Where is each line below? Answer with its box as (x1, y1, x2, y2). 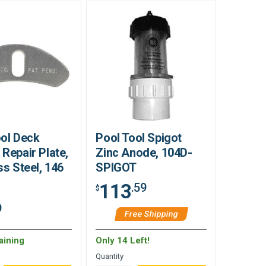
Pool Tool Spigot (96, 130, 182, 145)
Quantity (96, 251, 124, 261)
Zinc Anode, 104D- (96, 145, 192, 160)
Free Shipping (123, 208, 179, 218)
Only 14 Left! (96, 235, 150, 246)
